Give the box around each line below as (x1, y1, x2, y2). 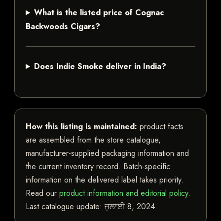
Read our (26, 187, 59, 199)
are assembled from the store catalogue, (26, 134, 161, 146)
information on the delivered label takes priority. (26, 174, 184, 186)
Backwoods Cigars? (26, 21, 100, 33)
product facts (137, 121, 184, 133)
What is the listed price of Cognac (34, 7, 164, 19)
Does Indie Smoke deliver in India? (34, 61, 166, 73)
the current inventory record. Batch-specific (26, 161, 170, 173)
